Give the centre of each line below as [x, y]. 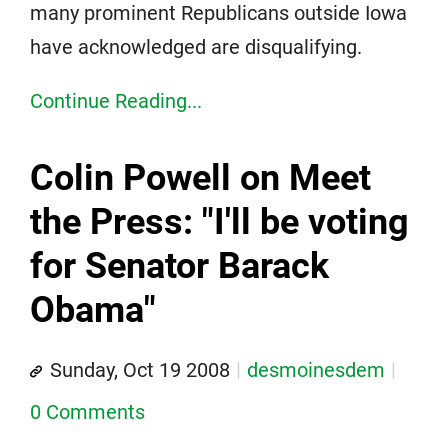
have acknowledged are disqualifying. [196, 46]
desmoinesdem [316, 369]
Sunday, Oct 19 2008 [140, 369]
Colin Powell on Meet [200, 177]
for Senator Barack [179, 265]
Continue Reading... [116, 100]
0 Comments [87, 411]
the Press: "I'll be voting [219, 221]
